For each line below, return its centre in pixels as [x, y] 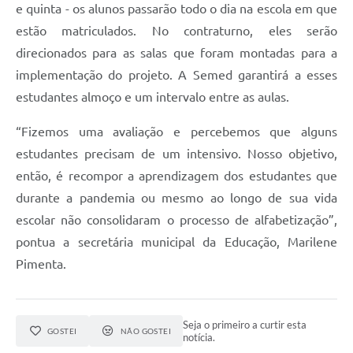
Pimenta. [43, 264]
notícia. [199, 337]
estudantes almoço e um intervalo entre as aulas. [154, 97]
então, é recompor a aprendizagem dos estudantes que [176, 175]
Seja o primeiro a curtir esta [245, 324]
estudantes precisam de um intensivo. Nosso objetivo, [176, 153]
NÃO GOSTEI [146, 331]
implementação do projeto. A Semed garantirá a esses [176, 74]
